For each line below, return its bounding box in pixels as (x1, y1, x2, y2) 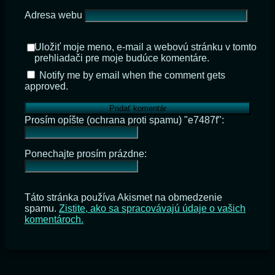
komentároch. (25, 214, 83, 225)
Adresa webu (25, 9, 82, 20)
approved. (25, 80, 68, 91)
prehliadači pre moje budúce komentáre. (34, 52, 209, 63)
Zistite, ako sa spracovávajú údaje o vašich (59, 203, 246, 214)
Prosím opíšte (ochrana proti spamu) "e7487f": (25, 114, 224, 125)
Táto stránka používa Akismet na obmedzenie (25, 192, 222, 203)
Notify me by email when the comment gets (37, 69, 225, 80)
